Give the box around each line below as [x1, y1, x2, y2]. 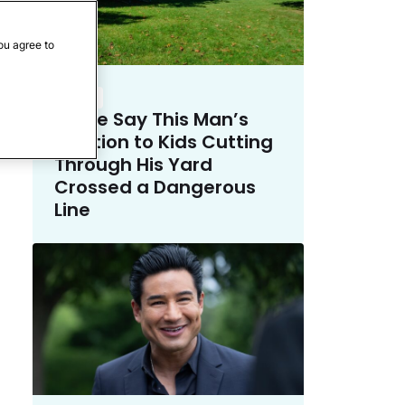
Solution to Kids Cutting [54, 128, 273, 155]
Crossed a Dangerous [54, 174, 256, 200]
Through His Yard [54, 151, 212, 177]
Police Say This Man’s [54, 106, 249, 132]
